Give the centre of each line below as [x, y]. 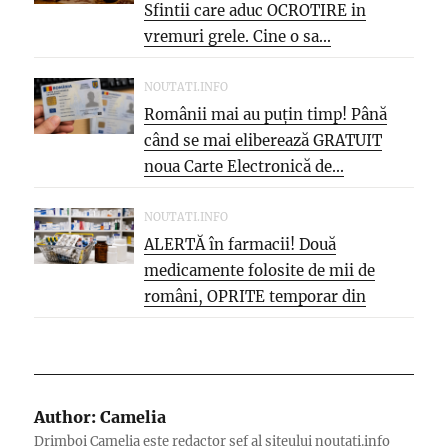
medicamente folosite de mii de [260, 270]
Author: [65, 416]
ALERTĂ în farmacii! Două [240, 244]
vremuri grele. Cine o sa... [238, 36]
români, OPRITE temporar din [255, 296]
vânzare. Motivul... [212, 322]
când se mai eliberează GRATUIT [263, 140]
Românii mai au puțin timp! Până [266, 114]
